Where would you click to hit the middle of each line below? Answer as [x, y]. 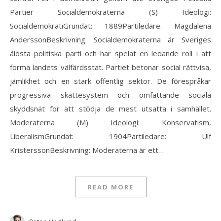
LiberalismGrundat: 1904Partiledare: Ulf [110, 136]
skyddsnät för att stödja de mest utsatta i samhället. [110, 108]
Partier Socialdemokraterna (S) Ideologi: [110, 12]
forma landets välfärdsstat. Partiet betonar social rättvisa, [110, 67]
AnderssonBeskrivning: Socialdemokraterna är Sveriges [110, 39]
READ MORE [110, 187]
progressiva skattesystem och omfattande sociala [110, 94]
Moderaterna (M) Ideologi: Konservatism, [110, 122]
